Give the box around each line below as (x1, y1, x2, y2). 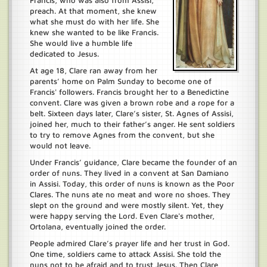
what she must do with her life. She (30, 17, 159, 26)
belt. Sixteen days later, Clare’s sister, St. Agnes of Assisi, (30, 108, 234, 118)
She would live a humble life (30, 38, 132, 48)
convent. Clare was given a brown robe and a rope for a (30, 98, 234, 107)
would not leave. (30, 141, 91, 150)
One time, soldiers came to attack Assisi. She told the (30, 249, 221, 259)
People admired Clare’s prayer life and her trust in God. (30, 238, 229, 248)
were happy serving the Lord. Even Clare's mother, (30, 211, 215, 221)
